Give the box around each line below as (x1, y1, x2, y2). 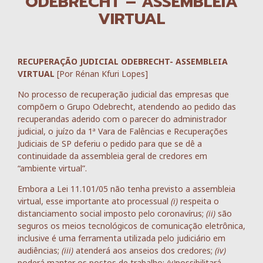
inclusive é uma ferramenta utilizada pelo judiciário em (18, 232, 225, 244)
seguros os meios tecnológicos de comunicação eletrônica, (18, 220, 245, 232)
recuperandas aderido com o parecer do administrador (18, 113, 227, 124)
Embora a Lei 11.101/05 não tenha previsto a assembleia (18, 183, 235, 195)
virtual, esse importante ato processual (18, 195, 171, 207)
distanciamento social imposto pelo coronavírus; (18, 208, 206, 220)
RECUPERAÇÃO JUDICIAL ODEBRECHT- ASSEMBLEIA (18, 55, 228, 67)
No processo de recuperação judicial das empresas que (18, 88, 229, 100)
